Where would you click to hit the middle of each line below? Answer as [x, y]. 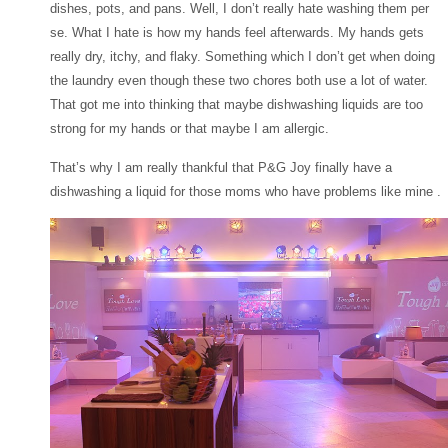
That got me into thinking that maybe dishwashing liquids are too [236, 105]
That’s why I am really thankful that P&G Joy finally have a [221, 167]
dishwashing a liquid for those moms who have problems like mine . [245, 191]
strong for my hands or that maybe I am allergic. [189, 129]
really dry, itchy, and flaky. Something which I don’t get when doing [242, 57]
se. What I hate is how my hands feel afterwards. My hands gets [237, 33]
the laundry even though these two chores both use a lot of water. [239, 81]
